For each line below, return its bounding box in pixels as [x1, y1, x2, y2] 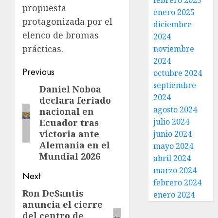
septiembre [153, 80, 197, 91]
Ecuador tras [39, 117, 99, 128]
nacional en [39, 106, 94, 117]
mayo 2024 [153, 141, 194, 151]
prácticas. [22, 43, 63, 54]
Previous [22, 66, 54, 78]
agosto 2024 [153, 104, 198, 115]
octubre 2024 [153, 68, 202, 78]
